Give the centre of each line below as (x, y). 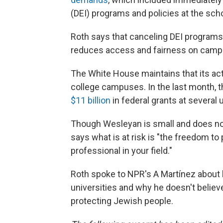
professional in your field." (121, 151)
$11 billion (91, 100)
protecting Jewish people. (122, 201)
